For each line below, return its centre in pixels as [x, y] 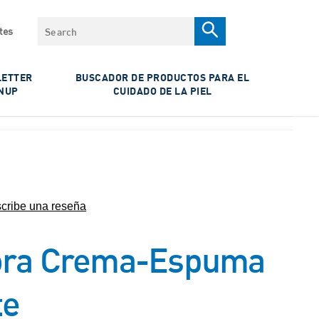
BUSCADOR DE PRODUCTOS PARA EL [162, 77]
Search [57, 25]
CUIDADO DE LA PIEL [162, 91]
